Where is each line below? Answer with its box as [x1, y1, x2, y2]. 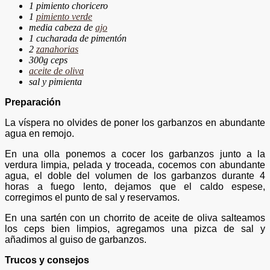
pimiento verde [36, 11, 92, 22]
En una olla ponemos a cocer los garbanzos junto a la [5, 148, 265, 159]
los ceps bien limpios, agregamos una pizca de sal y [5, 223, 265, 234]
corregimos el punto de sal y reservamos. [5, 192, 180, 202]
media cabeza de [29, 22, 95, 33]
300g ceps [29, 54, 67, 65]
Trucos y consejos [5, 254, 89, 265]
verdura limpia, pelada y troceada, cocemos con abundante [5, 159, 265, 170]
